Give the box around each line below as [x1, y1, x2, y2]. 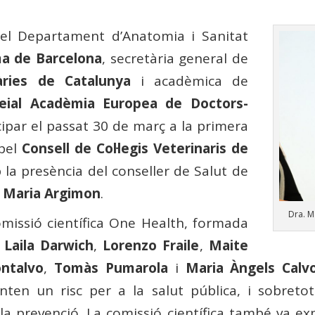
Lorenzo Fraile [103, 236, 200, 255]
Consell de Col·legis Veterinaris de [22, 139, 248, 157]
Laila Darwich [4, 236, 94, 255]
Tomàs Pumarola [53, 258, 168, 277]
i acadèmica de [130, 71, 248, 90]
